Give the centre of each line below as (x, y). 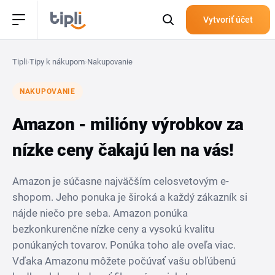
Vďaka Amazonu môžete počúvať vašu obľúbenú (124, 261)
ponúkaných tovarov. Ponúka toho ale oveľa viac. (124, 245)
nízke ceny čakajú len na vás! (123, 150)
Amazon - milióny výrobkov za (128, 124)
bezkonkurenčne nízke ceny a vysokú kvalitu (113, 229)
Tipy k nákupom (57, 62)
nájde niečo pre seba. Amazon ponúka (100, 213)
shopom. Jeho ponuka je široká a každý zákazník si (130, 197)
